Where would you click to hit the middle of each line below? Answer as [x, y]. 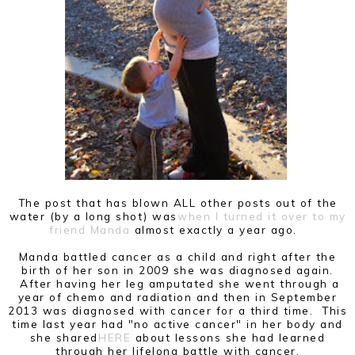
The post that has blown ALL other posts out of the [177, 202]
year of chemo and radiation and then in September [177, 296]
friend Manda [90, 229]
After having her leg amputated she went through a [177, 283]
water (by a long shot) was [95, 216]
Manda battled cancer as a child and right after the [177, 256]
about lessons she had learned [228, 337]
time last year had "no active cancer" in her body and [177, 323]
